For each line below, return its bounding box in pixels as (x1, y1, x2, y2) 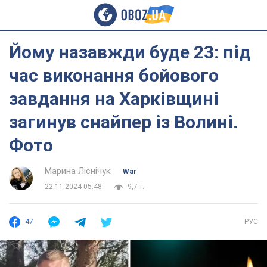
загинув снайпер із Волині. (9, 111, 238, 132)
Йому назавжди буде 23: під (9, 42, 251, 63)
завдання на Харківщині (9, 88, 219, 109)
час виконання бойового (9, 65, 219, 86)
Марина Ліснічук (45, 166, 111, 176)
